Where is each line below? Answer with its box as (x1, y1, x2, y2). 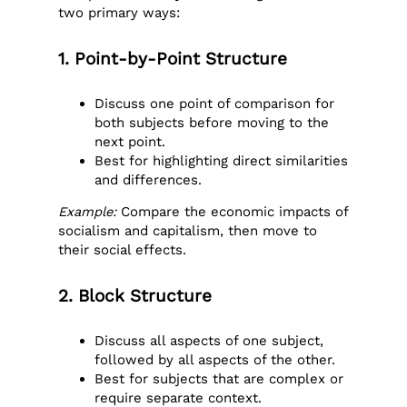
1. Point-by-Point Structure (58, 47, 288, 69)
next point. (94, 133, 166, 150)
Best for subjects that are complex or (94, 370, 344, 387)
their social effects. (58, 242, 187, 259)
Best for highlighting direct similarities (94, 152, 349, 169)
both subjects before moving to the (94, 114, 330, 131)
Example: (58, 203, 117, 221)
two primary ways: (58, 5, 181, 22)
